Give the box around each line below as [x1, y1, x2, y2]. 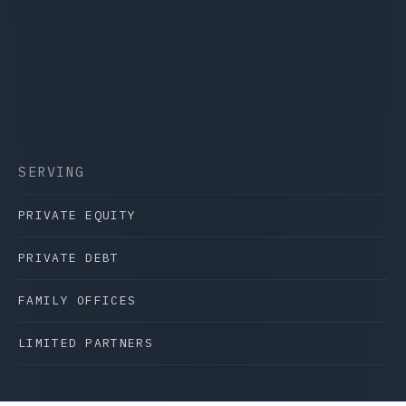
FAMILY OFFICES [18, 293, 137, 308]
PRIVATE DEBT [18, 250, 120, 266]
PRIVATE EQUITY [18, 208, 137, 223]
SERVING [18, 163, 85, 180]
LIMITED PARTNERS [18, 335, 153, 351]
